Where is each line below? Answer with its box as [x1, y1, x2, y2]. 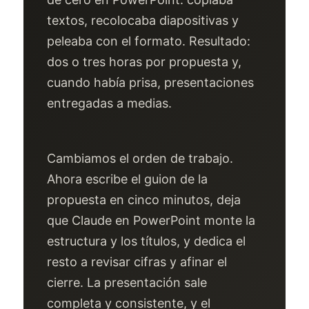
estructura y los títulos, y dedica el [47, 234, 246, 248]
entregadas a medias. [47, 96, 172, 110]
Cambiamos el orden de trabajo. [47, 151, 233, 166]
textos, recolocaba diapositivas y [47, 13, 239, 28]
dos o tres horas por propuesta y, [47, 54, 241, 69]
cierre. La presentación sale [47, 275, 207, 290]
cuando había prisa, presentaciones [47, 75, 254, 90]
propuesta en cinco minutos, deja [47, 192, 241, 207]
